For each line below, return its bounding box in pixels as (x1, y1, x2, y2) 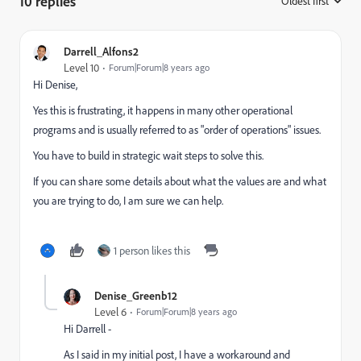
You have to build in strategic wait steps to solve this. (33, 148, 263, 163)
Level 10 (64, 60, 99, 75)
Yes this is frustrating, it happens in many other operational (33, 103, 293, 118)
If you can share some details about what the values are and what (33, 174, 326, 189)
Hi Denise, (33, 77, 77, 92)
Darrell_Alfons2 (64, 44, 139, 58)
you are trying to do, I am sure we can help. (33, 193, 223, 208)
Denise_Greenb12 (94, 288, 177, 302)
